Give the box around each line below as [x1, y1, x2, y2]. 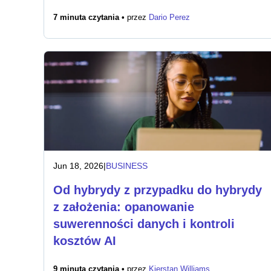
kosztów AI [53, 234, 116, 247]
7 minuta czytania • [53, 13, 127, 22]
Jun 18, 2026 [53, 161, 103, 171]
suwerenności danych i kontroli [53, 217, 235, 230]
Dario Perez [149, 13, 190, 22]
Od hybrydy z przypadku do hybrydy [53, 183, 262, 197]
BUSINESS [106, 161, 148, 171]
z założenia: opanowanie [53, 200, 194, 214]
